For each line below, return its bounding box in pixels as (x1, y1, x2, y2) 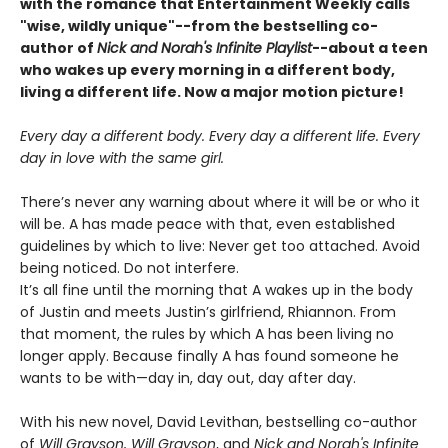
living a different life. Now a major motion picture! (20, 82, 404, 103)
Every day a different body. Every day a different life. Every (20, 126, 420, 147)
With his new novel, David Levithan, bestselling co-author (20, 412, 417, 433)
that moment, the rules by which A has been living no (20, 324, 394, 345)
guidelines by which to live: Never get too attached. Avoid (20, 236, 420, 257)
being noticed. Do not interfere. (20, 258, 239, 279)
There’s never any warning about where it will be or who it (20, 192, 420, 213)
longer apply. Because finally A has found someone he (20, 346, 399, 367)
